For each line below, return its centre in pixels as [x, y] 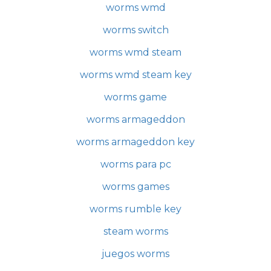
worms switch [135, 30]
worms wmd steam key [135, 74]
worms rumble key [135, 209]
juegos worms [135, 253]
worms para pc [135, 164]
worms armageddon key [135, 142]
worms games [135, 186]
